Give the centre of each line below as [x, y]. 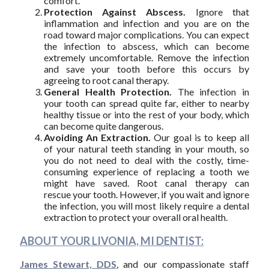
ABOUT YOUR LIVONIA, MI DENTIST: [111, 240]
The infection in [211, 91]
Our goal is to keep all [200, 137]
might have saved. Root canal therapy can [147, 183]
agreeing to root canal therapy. [106, 80]
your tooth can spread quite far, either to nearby [147, 103]
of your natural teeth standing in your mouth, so [147, 148]
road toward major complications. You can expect [147, 34]
